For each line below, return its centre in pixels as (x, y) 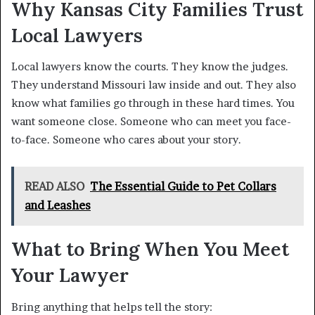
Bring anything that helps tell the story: (112, 307)
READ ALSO (54, 187)
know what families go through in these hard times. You (153, 103)
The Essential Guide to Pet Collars (183, 187)
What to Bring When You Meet (150, 249)
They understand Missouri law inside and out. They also (154, 85)
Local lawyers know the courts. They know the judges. (150, 67)
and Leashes (58, 206)
